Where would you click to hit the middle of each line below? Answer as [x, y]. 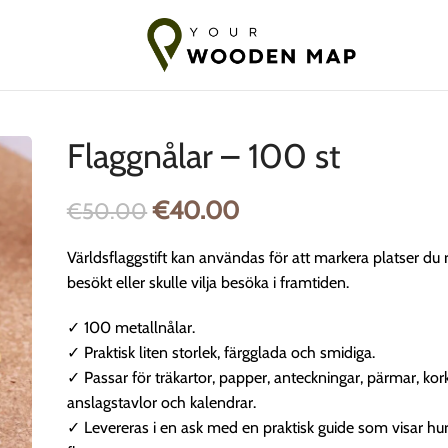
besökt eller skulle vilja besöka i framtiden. [208, 282]
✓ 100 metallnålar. [131, 327]
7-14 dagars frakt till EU [197, 16]
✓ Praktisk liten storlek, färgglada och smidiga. [221, 352]
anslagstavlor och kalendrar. [162, 402]
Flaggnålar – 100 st [204, 156]
